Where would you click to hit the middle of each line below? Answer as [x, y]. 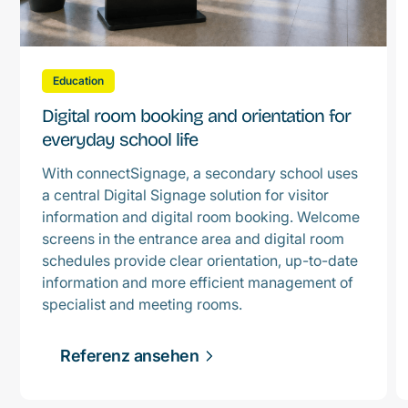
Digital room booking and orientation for [197, 115]
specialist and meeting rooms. [143, 304]
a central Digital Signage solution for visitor [186, 194]
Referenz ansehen [130, 355]
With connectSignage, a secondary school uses [200, 173]
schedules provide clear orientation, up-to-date [200, 260]
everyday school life [120, 139]
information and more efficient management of [198, 282]
